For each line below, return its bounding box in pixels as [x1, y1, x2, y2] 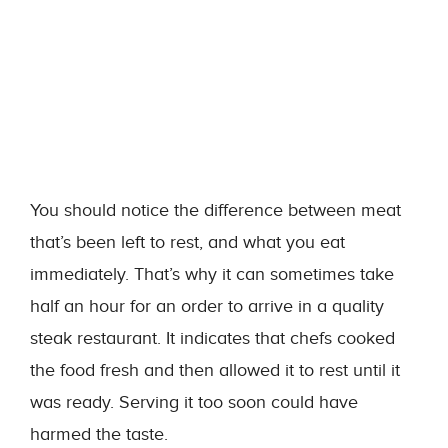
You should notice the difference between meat [30, 200, 401, 221]
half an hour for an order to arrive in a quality [30, 296, 384, 317]
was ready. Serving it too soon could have [30, 392, 358, 413]
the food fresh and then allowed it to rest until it [30, 360, 400, 381]
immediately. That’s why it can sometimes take [30, 264, 394, 285]
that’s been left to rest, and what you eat [30, 232, 345, 253]
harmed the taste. [30, 424, 168, 445]
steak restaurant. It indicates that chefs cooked [30, 328, 395, 349]
